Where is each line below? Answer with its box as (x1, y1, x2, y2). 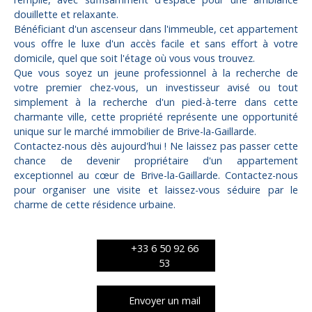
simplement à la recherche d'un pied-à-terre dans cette (14, 95, 298, 109)
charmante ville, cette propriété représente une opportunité (14, 110, 298, 124)
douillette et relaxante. (14, 8, 118, 22)
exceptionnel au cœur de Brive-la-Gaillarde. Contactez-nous (14, 169, 298, 182)
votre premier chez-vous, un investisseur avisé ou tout (14, 81, 298, 95)
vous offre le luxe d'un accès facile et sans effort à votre (14, 37, 298, 51)
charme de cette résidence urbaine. (14, 198, 175, 212)
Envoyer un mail (128, 293, 201, 307)
